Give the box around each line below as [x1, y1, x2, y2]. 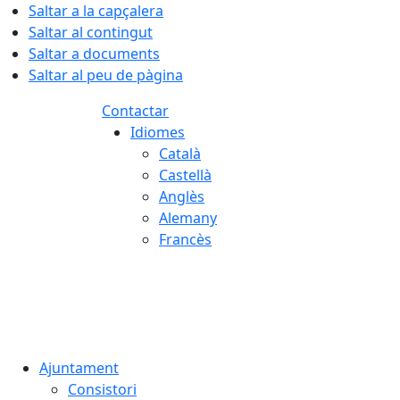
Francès [159, 229, 212, 249]
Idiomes [130, 122, 185, 142]
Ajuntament [39, 358, 119, 378]
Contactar [102, 101, 169, 121]
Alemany [159, 208, 217, 228]
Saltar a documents [29, 44, 160, 63]
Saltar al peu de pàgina [29, 65, 183, 85]
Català [159, 144, 201, 163]
